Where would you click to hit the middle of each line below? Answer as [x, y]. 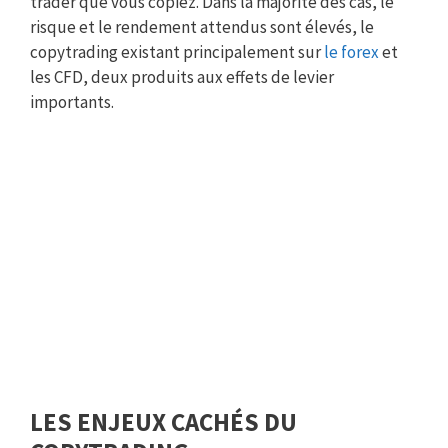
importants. [72, 101]
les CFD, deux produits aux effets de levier [182, 76]
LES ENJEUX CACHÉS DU [163, 422]
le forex [351, 51]
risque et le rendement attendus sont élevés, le [202, 26]
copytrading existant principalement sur [177, 51]
